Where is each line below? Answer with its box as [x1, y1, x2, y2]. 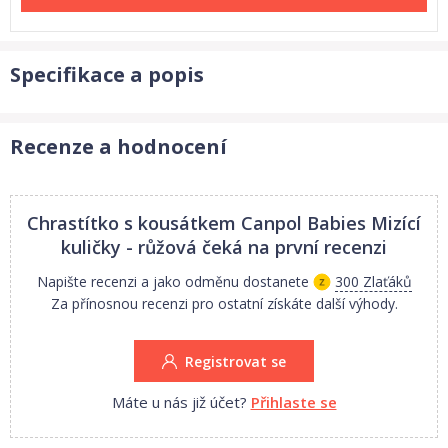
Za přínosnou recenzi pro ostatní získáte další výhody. [50, 294, 398, 313]
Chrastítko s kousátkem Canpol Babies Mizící [27, 211, 421, 235]
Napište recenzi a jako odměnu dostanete [36, 272, 309, 291]
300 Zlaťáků [334, 272, 412, 291]
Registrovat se [185, 352, 286, 371]
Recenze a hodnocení [10, 133, 227, 160]
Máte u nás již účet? [111, 392, 247, 412]
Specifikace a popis [10, 61, 204, 88]
